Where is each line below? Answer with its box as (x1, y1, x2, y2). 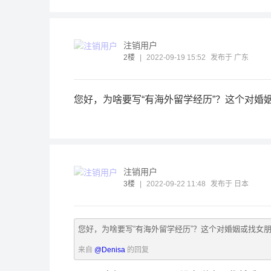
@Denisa (94, 246, 125, 254)
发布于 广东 (211, 53, 249, 62)
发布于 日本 (211, 180, 249, 188)
